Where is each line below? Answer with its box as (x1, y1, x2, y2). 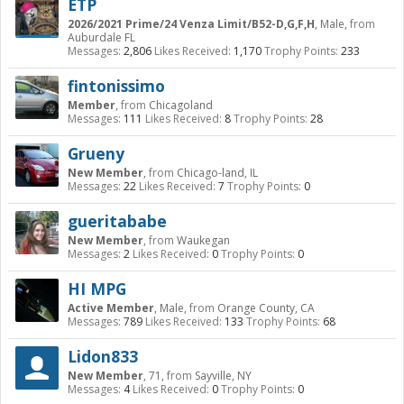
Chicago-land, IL (177, 165, 258, 180)
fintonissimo (68, 75, 165, 96)
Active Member (68, 300, 154, 316)
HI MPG (68, 278, 126, 299)
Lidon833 (68, 345, 138, 367)
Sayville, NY (195, 368, 252, 383)
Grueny (68, 142, 124, 164)
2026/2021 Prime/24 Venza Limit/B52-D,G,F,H (68, 16, 315, 32)
